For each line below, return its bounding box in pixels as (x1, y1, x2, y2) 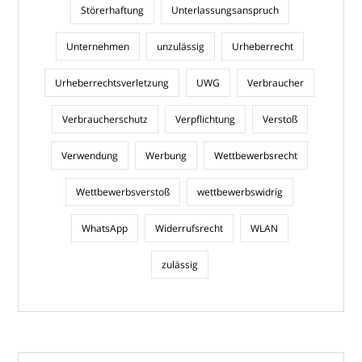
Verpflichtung (175, 112, 235, 126)
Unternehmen (65, 39, 129, 53)
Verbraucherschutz (61, 112, 148, 126)
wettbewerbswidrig (197, 184, 283, 199)
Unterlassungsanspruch (170, 2, 279, 17)
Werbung (145, 148, 187, 162)
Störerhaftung (80, 2, 144, 17)
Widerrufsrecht (154, 221, 223, 235)
